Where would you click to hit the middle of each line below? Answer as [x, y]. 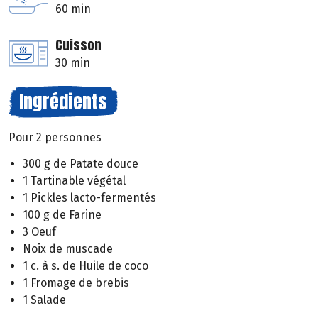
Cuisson [78, 45]
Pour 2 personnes [55, 138]
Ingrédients [63, 102]
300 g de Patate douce [81, 163]
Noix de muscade [68, 248]
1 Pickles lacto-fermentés [89, 197]
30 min [73, 63]
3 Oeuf [39, 231]
